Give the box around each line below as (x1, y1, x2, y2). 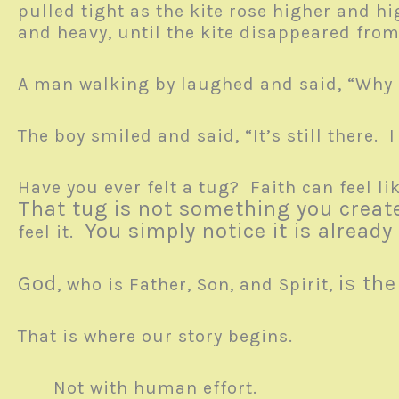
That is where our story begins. (18, 326, 304, 346)
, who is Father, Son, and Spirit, (57, 274, 338, 295)
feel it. (18, 222, 85, 242)
